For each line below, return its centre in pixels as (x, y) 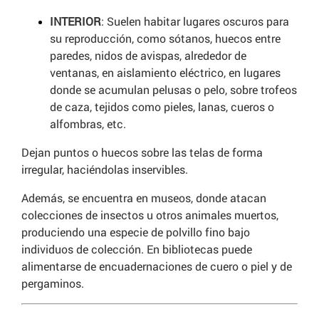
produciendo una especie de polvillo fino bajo (136, 232)
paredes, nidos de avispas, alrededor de (148, 56)
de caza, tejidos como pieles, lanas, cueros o (162, 107)
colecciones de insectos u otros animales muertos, (150, 215)
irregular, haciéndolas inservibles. (105, 169)
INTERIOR (75, 21)
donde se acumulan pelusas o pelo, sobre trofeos (173, 90)
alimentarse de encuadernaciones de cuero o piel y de (157, 266)
